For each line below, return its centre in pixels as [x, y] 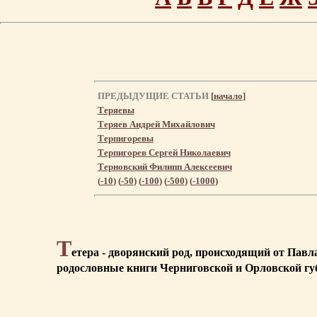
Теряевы [116, 110]
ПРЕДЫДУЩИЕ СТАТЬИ [154, 96]
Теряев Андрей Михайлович [156, 124]
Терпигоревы [125, 138]
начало [228, 96]
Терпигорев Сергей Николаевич [164, 152]
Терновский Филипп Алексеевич [165, 166]
